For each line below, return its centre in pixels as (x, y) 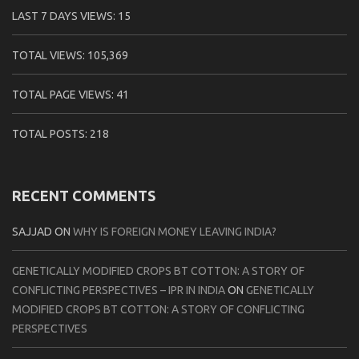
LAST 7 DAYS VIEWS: (65, 16)
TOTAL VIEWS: (50, 55)
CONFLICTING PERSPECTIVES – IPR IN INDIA (119, 290)
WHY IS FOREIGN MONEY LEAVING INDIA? (175, 231)
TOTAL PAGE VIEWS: (64, 94)
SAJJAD (32, 231)
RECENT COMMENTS (84, 195)
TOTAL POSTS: (51, 133)
